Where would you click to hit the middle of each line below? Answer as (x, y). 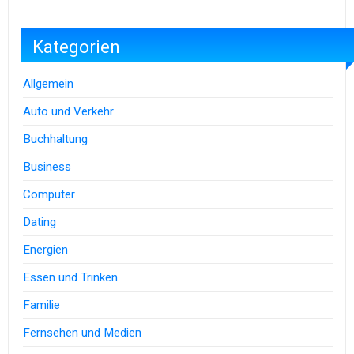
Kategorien (76, 47)
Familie (42, 305)
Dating (40, 222)
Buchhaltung (56, 139)
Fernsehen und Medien (83, 333)
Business (47, 167)
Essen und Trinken (71, 278)
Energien (46, 250)
